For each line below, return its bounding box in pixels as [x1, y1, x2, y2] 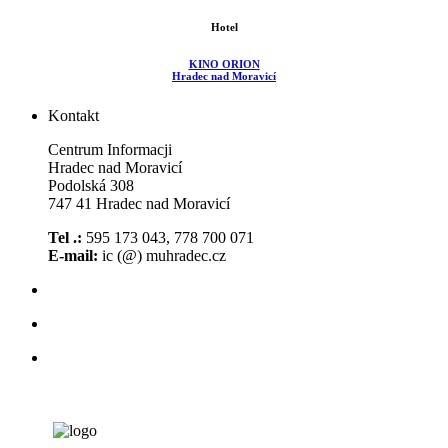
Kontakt [48, 107, 99, 125]
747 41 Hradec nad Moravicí [48, 195, 230, 213]
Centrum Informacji [48, 141, 172, 159]
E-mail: [48, 247, 98, 265]
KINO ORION [188, 58, 260, 71]
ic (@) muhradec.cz [98, 247, 226, 265]
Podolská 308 [48, 177, 134, 195]
